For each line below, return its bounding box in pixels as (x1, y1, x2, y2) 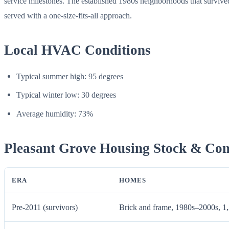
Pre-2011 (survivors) (11, 202, 78, 213)
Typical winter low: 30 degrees (16, 90, 116, 100)
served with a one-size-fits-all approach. (4, 10, 132, 20)
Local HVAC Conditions (4, 42, 151, 58)
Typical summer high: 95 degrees (16, 72, 123, 82)
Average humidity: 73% (16, 108, 93, 119)
